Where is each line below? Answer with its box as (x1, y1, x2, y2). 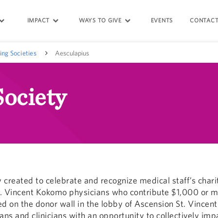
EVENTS (150, 17, 173, 24)
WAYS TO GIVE (78, 17, 122, 24)
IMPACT (27, 17, 50, 24)
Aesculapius (54, 48, 89, 57)
